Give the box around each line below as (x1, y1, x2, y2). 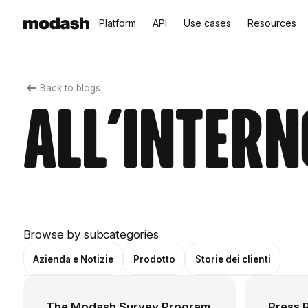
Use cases (183, 17, 231, 29)
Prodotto (133, 253, 175, 265)
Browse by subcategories (23, 228, 159, 242)
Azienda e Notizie (33, 253, 114, 265)
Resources (247, 17, 296, 29)
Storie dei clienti (195, 253, 271, 265)
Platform (98, 17, 136, 29)
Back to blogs (39, 82, 100, 93)
